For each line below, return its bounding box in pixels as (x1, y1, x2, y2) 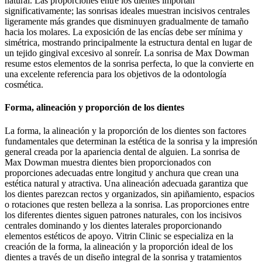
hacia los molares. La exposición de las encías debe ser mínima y (5, 27, 243, 37)
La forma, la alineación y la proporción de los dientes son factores (5, 125, 246, 136)
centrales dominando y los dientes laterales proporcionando (5, 220, 222, 230)
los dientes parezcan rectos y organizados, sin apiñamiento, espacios (5, 188, 254, 199)
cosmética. (5, 80, 43, 90)
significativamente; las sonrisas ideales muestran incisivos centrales (5, 6, 250, 16)
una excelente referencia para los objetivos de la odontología (5, 69, 226, 80)
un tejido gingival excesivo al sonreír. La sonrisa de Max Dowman (5, 48, 249, 58)
